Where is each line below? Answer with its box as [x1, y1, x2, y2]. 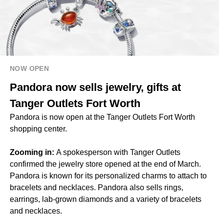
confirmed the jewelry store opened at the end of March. [10, 159, 201, 168]
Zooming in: [10, 148, 56, 156]
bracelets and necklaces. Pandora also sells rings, [10, 183, 183, 192]
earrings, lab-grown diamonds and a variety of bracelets [10, 195, 201, 203]
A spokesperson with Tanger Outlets [56, 148, 180, 156]
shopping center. [10, 124, 67, 133]
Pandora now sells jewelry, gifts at [10, 81, 181, 93]
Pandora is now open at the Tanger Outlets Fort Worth [10, 112, 195, 121]
